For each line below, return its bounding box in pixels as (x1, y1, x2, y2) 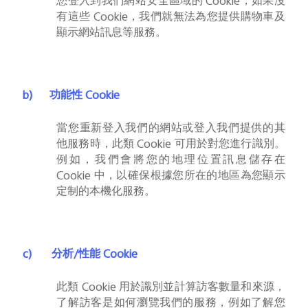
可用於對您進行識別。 (174, 135, 285, 155)
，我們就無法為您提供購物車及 (127, 8, 285, 27)
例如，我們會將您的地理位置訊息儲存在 (56, 151, 285, 170)
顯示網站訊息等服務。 (56, 23, 167, 43)
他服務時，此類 (56, 135, 135, 155)
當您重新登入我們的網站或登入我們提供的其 (56, 119, 285, 139)
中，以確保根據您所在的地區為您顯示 (93, 166, 285, 186)
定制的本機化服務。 (56, 182, 156, 202)
